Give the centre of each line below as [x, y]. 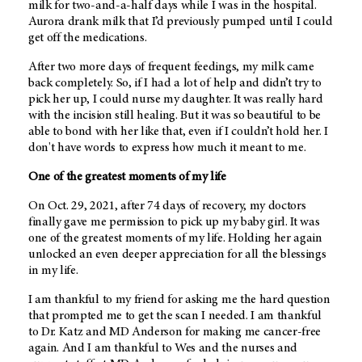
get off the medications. [88, 38]
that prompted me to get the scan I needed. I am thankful [175, 316]
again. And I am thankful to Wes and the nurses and [163, 348]
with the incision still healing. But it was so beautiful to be [175, 115]
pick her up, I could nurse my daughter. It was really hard [176, 99]
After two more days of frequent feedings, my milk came [171, 67]
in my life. [54, 270]
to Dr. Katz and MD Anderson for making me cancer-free [175, 332]
